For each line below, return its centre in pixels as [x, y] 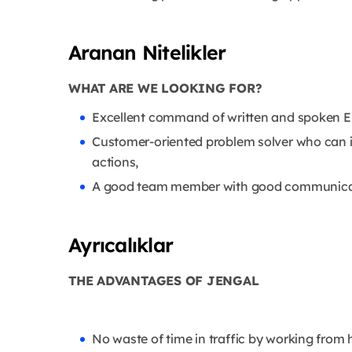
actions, [117, 162]
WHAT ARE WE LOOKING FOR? [167, 88]
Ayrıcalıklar [121, 245]
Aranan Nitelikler [147, 53]
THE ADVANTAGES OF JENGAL [166, 281]
